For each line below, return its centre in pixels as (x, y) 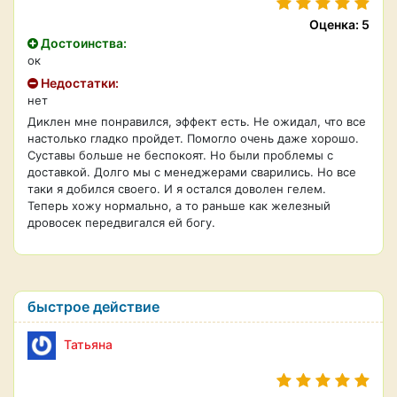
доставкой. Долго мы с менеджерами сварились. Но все (192, 172)
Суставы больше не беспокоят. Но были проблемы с (180, 155)
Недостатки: (78, 83)
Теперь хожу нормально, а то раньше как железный (179, 206)
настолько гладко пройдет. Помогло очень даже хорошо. (193, 138)
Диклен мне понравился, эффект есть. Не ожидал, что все (197, 121)
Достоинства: (82, 43)
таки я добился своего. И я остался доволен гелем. (177, 189)
